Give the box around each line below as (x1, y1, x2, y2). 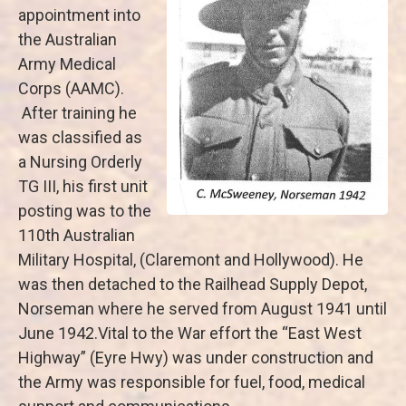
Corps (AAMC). (18, 79, 124, 98)
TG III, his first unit (18, 177, 148, 196)
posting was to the (18, 201, 151, 220)
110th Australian (18, 226, 135, 245)
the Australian (18, 30, 117, 49)
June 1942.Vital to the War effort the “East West (18, 324, 362, 343)
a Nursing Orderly (18, 152, 142, 171)
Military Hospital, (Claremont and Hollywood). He (18, 250, 363, 269)
